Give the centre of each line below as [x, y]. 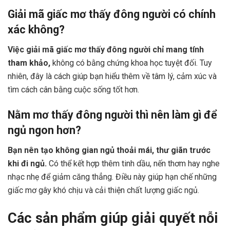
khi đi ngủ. [28, 163]
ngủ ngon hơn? [44, 130]
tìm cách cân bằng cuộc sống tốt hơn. [73, 89]
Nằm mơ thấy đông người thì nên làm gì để [112, 115]
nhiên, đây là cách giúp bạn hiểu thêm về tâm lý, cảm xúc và [112, 76]
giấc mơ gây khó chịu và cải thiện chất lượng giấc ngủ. [103, 190]
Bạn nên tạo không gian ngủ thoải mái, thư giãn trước [109, 150]
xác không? [36, 29]
